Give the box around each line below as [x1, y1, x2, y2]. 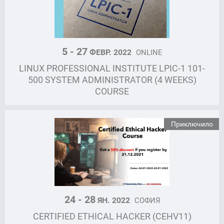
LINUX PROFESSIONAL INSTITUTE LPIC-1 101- [19, 61, 205, 74]
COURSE [95, 84, 129, 97]
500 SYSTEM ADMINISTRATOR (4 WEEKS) [27, 73, 196, 85]
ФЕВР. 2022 [87, 46, 133, 57]
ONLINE [136, 46, 162, 57]
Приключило [171, 118, 213, 128]
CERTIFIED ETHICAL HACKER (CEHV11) [32, 209, 191, 222]
